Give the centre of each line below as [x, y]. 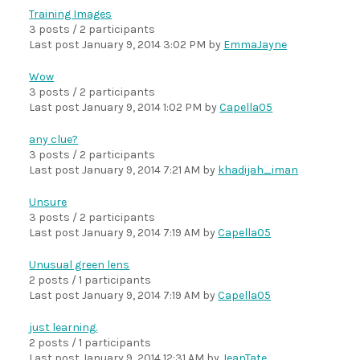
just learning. [63, 327]
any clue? [54, 139]
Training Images [71, 14]
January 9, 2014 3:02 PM [144, 45]
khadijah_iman [258, 170]
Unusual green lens [80, 265]
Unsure [48, 202]
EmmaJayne [256, 45]
